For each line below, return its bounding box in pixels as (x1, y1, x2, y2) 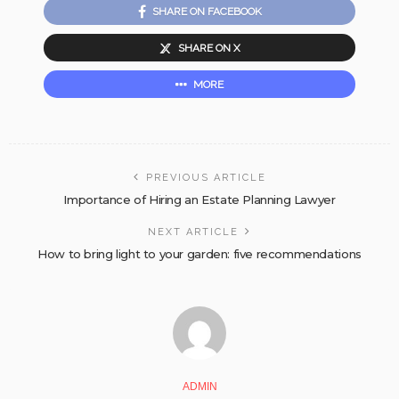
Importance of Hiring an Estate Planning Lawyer (63, 191, 336, 207)
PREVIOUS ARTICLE (145, 171, 266, 183)
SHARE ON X (177, 41, 240, 54)
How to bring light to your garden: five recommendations (37, 246, 362, 261)
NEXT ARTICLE (148, 225, 239, 238)
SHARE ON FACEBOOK (151, 4, 262, 18)
